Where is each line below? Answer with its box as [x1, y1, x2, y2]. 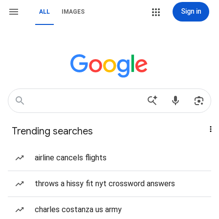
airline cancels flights [35, 153, 107, 162]
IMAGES [62, 8, 85, 15]
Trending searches [12, 125, 93, 137]
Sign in [180, 7, 201, 15]
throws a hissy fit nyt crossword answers [35, 179, 175, 188]
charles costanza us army [35, 205, 122, 214]
